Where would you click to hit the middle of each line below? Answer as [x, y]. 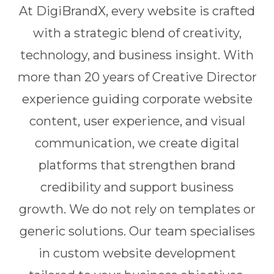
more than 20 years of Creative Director [137, 77]
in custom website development [137, 253]
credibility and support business [137, 187]
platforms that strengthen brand [137, 165]
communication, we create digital [137, 143]
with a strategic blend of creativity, [137, 33]
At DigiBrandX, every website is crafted [137, 11]
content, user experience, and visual [137, 121]
